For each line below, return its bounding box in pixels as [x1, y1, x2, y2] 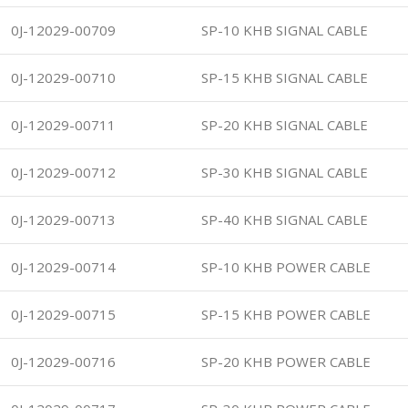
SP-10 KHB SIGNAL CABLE [201, 20, 368, 39]
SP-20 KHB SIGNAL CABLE [201, 115, 368, 134]
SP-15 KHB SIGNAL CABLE [201, 67, 368, 87]
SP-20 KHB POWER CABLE [201, 352, 371, 371]
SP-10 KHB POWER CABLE [201, 257, 371, 276]
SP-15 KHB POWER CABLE [201, 304, 371, 323]
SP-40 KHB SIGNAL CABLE [201, 209, 368, 229]
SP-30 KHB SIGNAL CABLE [201, 162, 368, 181]
